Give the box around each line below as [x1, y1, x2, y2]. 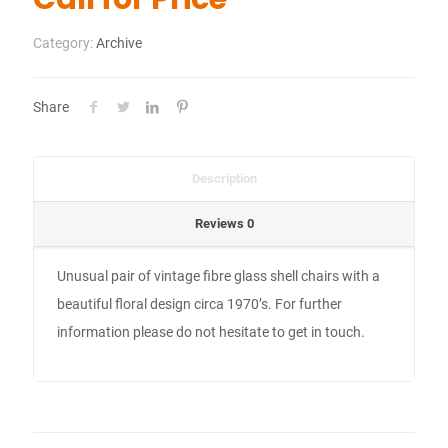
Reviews [194, 216, 247, 231]
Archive [96, 35, 142, 51]
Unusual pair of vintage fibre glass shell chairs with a [57, 268, 381, 284]
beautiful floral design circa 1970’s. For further [57, 296, 343, 312]
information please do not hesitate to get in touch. [57, 324, 366, 340]
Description [191, 171, 257, 186]
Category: [33, 35, 96, 51]
